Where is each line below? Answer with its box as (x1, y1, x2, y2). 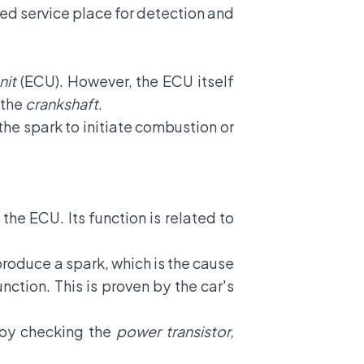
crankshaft (25, 94, 98, 113)
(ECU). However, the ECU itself (16, 71, 235, 90)
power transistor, (116, 322, 234, 340)
